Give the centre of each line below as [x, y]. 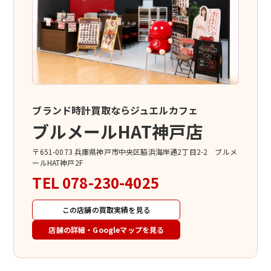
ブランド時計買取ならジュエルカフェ [115, 110]
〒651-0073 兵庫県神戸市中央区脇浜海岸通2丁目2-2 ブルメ [135, 151]
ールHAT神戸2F [57, 162]
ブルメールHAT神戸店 [118, 131]
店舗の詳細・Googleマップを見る [106, 229]
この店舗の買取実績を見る [106, 209]
